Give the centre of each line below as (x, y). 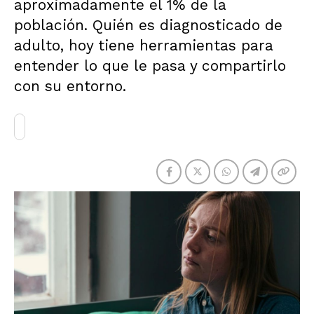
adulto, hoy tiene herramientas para (144, 45)
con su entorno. (70, 86)
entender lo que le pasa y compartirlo (150, 66)
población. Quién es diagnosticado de (148, 25)
